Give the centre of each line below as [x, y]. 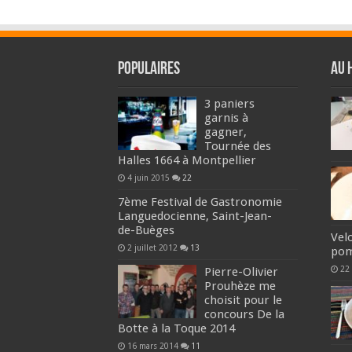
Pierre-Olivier [241, 271]
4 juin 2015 [148, 177]
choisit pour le [243, 300]
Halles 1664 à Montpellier [187, 160]
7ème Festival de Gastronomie [200, 202]
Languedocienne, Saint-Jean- [194, 216]
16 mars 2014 [152, 345]
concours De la [244, 314]
